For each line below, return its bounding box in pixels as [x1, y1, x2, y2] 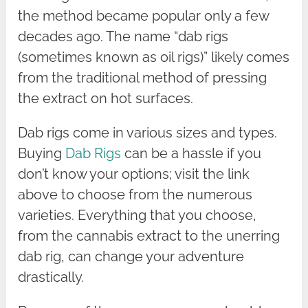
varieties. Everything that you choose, [18, 207, 257, 224]
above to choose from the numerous [18, 186, 253, 203]
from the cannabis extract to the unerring [18, 228, 280, 245]
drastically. [18, 269, 85, 286]
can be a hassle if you [121, 145, 262, 162]
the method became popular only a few [18, 8, 269, 25]
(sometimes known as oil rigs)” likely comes [18, 49, 290, 66]
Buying [18, 145, 66, 162]
